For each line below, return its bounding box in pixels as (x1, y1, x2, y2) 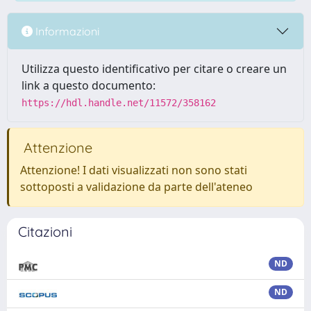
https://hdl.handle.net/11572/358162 (22, 97, 216, 108)
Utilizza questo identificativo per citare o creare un (22, 61, 287, 76)
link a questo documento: (22, 78, 155, 93)
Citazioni (18, 223, 72, 240)
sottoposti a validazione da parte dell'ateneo (20, 179, 253, 194)
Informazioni (33, 24, 99, 38)
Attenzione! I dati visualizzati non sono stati (20, 162, 247, 178)
